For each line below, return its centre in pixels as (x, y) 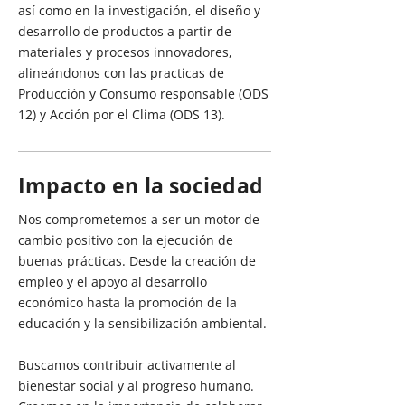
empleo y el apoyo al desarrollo (113, 282)
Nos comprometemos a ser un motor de (139, 219)
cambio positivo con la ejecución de (126, 240)
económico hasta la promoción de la (127, 302)
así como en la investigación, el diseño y (139, 10)
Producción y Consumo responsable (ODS (143, 94)
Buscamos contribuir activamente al (127, 365)
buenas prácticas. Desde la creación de (137, 261)
